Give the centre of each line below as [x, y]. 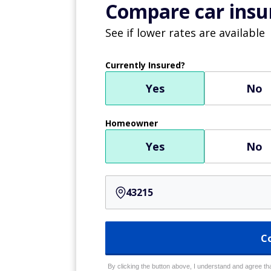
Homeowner [132, 123]
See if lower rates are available [185, 33]
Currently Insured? [145, 65]
